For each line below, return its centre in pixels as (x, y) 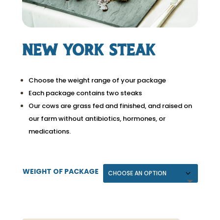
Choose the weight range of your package (98, 80)
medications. (51, 131)
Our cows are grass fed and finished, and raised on (110, 106)
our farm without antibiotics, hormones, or (97, 118)
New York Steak (88, 51)
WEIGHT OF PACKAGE (60, 171)
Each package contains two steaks (89, 93)
